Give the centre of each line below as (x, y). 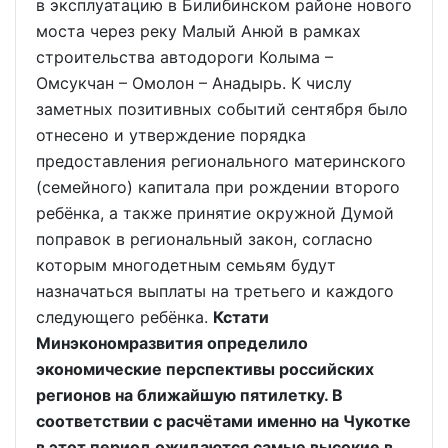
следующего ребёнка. (124, 317)
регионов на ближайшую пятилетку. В (189, 395)
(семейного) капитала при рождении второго (218, 187)
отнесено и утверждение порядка (171, 135)
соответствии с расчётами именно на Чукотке (223, 421)
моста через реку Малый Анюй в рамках (198, 31)
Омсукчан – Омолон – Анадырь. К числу (194, 83)
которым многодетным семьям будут (186, 265)
